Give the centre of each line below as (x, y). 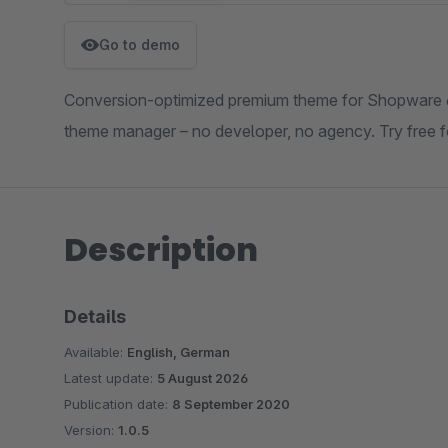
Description (161, 250)
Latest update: (110, 378)
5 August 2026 (202, 378)
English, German (178, 352)
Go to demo (139, 45)
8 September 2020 (231, 404)
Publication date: (118, 404)
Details (95, 317)
